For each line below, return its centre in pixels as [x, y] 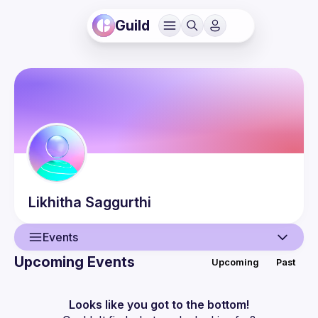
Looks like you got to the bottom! [159, 305]
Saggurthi [118, 202]
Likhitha [55, 202]
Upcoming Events [75, 262]
